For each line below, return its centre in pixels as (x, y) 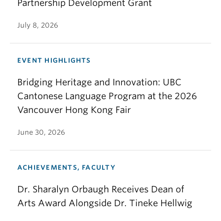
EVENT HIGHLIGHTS (54, 60)
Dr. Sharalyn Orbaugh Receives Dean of (101, 189)
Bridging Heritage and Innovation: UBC (99, 82)
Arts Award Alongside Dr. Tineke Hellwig (105, 203)
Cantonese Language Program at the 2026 (107, 96)
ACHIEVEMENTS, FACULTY (66, 167)
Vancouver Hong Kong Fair (74, 110)
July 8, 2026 (38, 25)
